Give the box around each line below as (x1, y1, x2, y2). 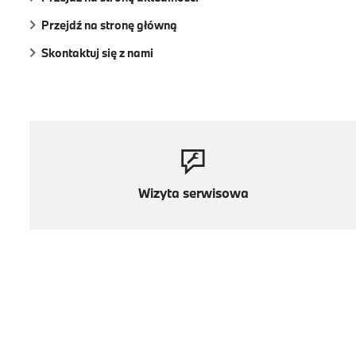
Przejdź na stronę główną (41, 17, 177, 33)
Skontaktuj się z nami (41, 44, 153, 60)
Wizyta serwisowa (137, 184, 249, 201)
